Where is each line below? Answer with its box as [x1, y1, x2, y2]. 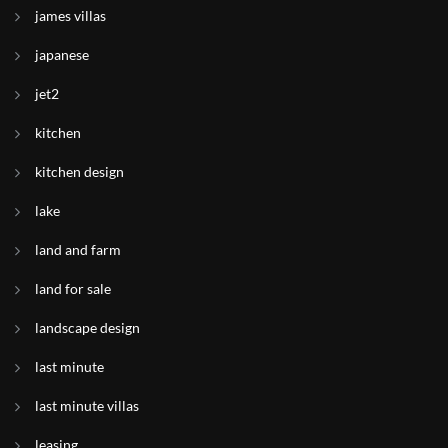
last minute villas [35, 397, 139, 414]
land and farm [35, 241, 121, 258]
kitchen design [35, 163, 124, 180]
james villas [35, 7, 106, 24]
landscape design [35, 319, 140, 336]
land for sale [35, 280, 111, 297]
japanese [35, 46, 89, 63]
